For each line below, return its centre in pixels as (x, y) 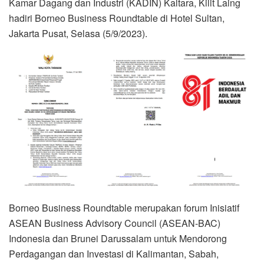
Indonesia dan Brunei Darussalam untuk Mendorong (118, 239)
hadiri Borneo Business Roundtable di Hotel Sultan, (117, 18)
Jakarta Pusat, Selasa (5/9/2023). (78, 33)
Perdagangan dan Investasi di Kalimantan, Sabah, (114, 254)
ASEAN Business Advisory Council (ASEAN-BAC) (115, 223)
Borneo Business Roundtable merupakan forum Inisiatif (124, 208)
